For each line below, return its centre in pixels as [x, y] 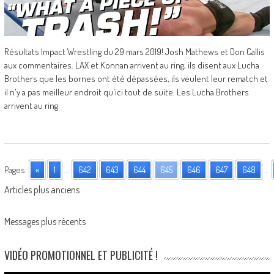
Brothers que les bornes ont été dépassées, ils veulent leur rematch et [136, 78]
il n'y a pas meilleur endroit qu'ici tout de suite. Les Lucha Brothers [126, 92]
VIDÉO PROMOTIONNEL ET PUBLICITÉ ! [81, 255]
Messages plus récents [45, 221]
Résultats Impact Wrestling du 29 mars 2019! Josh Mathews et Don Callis [134, 51]
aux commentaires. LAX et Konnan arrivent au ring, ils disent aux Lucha [131, 65]
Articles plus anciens [42, 189]
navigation [34, 213]
